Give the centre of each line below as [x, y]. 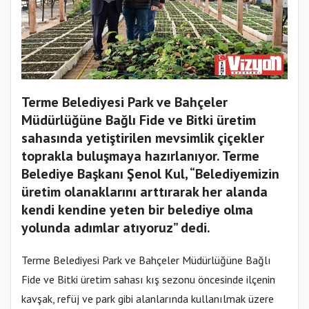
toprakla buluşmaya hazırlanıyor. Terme [140, 156]
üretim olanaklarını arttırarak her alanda [144, 192]
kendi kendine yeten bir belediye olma [137, 210]
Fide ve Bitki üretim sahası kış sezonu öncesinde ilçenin [148, 280]
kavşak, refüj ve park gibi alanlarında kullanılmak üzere [148, 299]
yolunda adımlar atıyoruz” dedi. [116, 228]
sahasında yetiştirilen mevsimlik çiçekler [143, 138]
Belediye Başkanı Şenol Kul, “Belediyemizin [150, 174]
